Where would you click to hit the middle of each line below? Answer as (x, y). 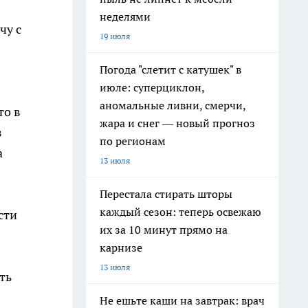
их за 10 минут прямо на (164, 230)
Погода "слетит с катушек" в (170, 69)
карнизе (121, 247)
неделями (125, 16)
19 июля (115, 36)
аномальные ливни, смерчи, (173, 105)
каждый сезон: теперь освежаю (180, 212)
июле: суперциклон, (152, 87)
